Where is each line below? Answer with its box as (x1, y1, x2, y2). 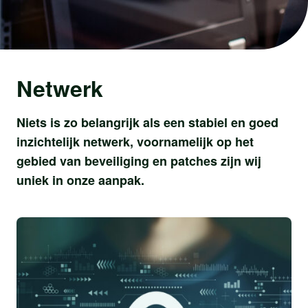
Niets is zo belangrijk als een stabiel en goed (16, 113, 278, 131)
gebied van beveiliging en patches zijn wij (16, 152, 261, 170)
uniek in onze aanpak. (16, 171, 144, 189)
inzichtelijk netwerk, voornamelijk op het (16, 133, 254, 151)
